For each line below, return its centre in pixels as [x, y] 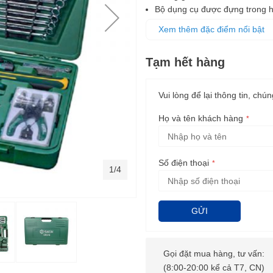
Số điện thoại [184, 163]
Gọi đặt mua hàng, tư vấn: [214, 254]
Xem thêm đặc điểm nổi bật [213, 30]
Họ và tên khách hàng [201, 119]
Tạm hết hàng [185, 62]
